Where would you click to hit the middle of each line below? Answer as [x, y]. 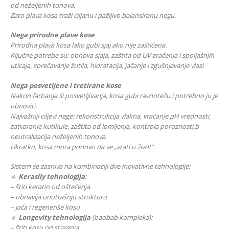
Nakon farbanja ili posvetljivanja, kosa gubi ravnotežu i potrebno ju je [114, 95]
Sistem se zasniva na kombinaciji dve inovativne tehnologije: [100, 166]
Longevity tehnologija [54, 217]
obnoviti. [24, 106]
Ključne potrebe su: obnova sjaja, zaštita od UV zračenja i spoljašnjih [112, 55]
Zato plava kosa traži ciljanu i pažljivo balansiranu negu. [93, 15]
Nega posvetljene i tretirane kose [66, 85]
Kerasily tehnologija [52, 177]
